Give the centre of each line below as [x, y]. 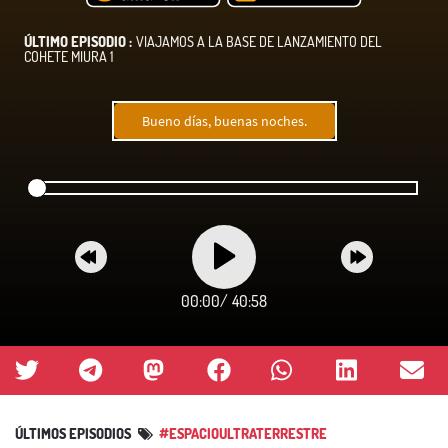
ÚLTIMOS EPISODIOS [74, 433]
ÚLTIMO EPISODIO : [78, 41]
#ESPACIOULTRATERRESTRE [243, 433]
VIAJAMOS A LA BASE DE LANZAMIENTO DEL [258, 41]
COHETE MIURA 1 [68, 56]
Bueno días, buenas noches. [224, 120]
